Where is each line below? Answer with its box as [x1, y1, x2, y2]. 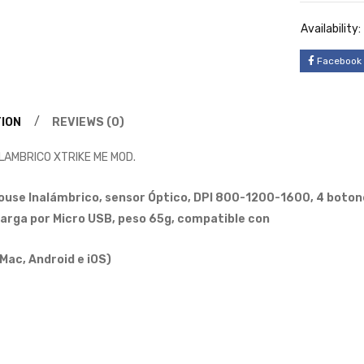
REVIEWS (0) [52, 115, 124, 129]
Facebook [317, 55, 362, 67]
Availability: [301, 22, 361, 36]
